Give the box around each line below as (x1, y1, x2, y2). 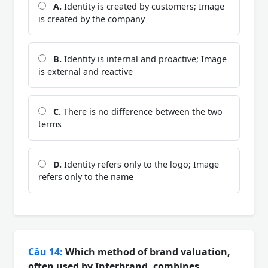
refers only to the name (38, 171, 133, 183)
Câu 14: (28, 245, 63, 259)
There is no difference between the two (61, 106, 223, 118)
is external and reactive (38, 66, 133, 78)
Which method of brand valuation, (63, 245, 230, 259)
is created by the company (38, 13, 145, 25)
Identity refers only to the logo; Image (62, 159, 219, 170)
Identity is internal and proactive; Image (62, 53, 227, 65)
